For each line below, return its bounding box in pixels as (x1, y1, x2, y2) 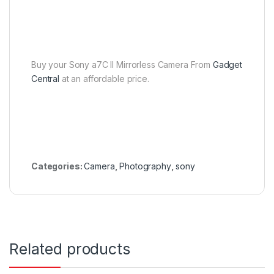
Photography (119, 160, 171, 171)
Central (31, 73, 60, 84)
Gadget (212, 59, 243, 70)
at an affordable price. (59, 73, 149, 84)
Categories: (31, 160, 84, 171)
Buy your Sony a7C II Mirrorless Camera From (31, 59, 213, 70)
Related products (9, 239, 130, 258)
